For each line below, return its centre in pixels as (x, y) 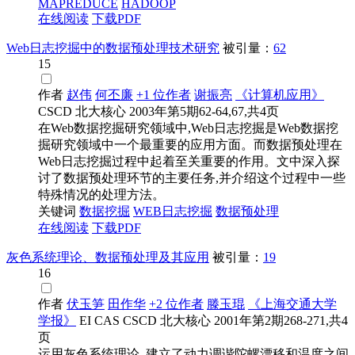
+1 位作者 (164, 95)
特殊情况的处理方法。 (101, 195)
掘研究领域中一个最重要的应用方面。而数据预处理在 (190, 145)
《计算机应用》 (280, 95)
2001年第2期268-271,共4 (281, 321)
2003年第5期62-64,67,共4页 (204, 112)
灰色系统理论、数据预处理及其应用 (108, 258)
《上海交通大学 (292, 304)
